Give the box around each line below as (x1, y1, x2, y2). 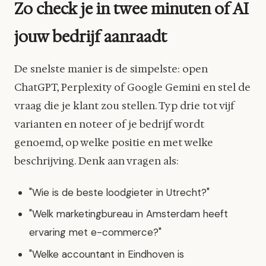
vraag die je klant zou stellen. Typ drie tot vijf (14, 99, 235, 113)
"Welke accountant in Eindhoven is (29, 247, 185, 261)
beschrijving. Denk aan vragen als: (14, 154, 179, 168)
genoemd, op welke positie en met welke (14, 136, 213, 150)
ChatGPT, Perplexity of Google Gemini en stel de (14, 81, 251, 94)
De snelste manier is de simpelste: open (14, 62, 208, 76)
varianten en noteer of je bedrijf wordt (14, 118, 204, 131)
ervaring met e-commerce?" (29, 226, 162, 239)
